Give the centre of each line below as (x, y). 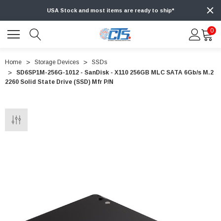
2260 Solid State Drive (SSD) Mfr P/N (59, 82)
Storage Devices (57, 62)
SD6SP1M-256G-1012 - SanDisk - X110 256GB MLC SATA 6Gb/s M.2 (115, 73)
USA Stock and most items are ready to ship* (110, 11)
